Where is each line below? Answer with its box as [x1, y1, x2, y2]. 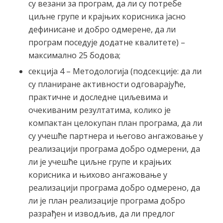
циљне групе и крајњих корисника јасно [28, 10, 186, 22]
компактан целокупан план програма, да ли [28, 117, 202, 128]
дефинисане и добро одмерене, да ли [28, 23, 176, 35]
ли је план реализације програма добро [28, 195, 185, 206]
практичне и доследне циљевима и [28, 91, 168, 103]
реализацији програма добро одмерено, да [28, 182, 200, 193]
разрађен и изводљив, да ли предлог [28, 208, 175, 219]
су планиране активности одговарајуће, [28, 78, 186, 90]
